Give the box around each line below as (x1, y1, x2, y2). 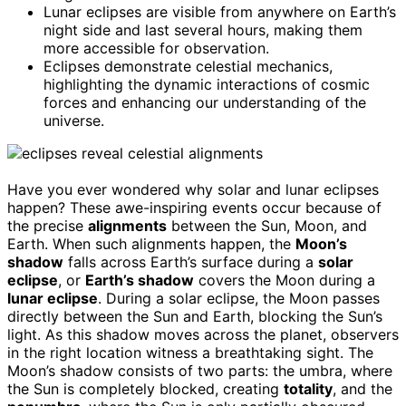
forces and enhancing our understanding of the (43, 92, 366, 111)
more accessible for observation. (43, 38, 269, 57)
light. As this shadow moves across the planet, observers (7, 324, 399, 343)
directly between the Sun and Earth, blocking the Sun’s (7, 306, 382, 325)
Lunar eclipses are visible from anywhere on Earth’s (43, 2, 396, 21)
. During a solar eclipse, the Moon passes (98, 288, 380, 307)
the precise (7, 216, 88, 235)
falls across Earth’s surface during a (63, 252, 318, 271)
